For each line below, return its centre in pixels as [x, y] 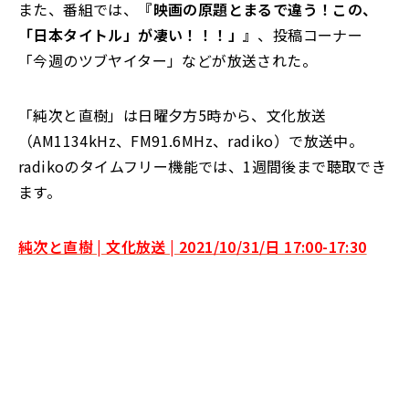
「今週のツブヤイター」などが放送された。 [168, 60]
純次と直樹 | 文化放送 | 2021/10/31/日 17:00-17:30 [193, 246]
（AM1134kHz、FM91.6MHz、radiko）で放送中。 [191, 141]
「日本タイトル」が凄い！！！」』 [138, 35]
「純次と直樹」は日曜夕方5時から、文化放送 [173, 115]
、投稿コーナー [310, 35]
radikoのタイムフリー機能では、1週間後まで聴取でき [203, 166]
